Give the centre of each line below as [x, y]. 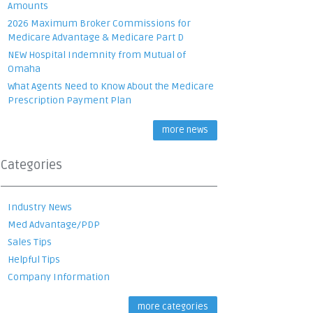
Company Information [59, 277]
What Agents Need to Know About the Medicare [111, 86]
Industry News [40, 207]
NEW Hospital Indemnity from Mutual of [97, 55]
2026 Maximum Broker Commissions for [99, 23]
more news [185, 130]
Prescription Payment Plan [70, 100]
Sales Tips [30, 242]
